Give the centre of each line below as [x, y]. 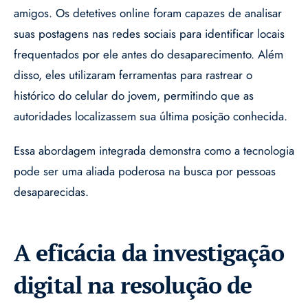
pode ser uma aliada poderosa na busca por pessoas [145, 172]
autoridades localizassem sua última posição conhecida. [151, 117]
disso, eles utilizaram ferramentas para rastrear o [133, 75]
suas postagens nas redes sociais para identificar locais [149, 34]
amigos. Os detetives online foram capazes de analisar [148, 13]
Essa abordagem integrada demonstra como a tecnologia [154, 151]
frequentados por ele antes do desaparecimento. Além [148, 55]
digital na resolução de [133, 285]
